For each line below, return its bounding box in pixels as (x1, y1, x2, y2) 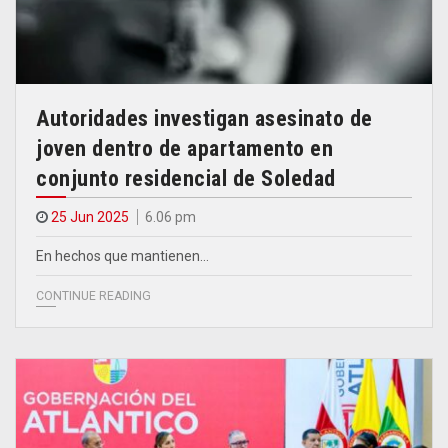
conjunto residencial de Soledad (36, 166, 336, 192)
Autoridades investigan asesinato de (36, 106, 373, 132)
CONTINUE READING (36, 289, 151, 304)
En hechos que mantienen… (36, 248, 209, 265)
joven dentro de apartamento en (36, 136, 333, 162)
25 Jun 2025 (51, 209, 129, 226)
